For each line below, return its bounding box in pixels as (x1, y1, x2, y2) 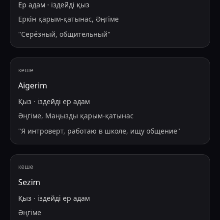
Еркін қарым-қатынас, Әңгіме (18, 14, 119, 24)
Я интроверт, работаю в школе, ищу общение (21, 126, 177, 136)
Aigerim (18, 80, 47, 91)
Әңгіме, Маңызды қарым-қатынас (18, 111, 134, 121)
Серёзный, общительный (21, 29, 108, 39)
